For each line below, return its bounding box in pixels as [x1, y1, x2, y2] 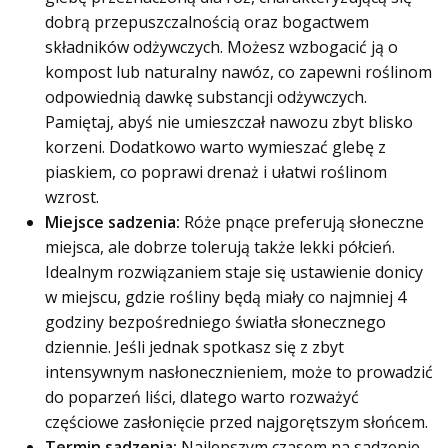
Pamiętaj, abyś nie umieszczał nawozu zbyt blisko [45, 111, 413, 133]
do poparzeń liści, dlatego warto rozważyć [45, 386, 359, 408]
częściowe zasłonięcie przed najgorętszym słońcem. [45, 411, 428, 433]
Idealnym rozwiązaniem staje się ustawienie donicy [45, 261, 423, 283]
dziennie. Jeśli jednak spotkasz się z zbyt [45, 336, 344, 358]
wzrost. [45, 186, 99, 208]
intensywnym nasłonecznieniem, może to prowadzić [45, 361, 433, 383]
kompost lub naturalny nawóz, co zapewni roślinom [45, 61, 432, 83]
